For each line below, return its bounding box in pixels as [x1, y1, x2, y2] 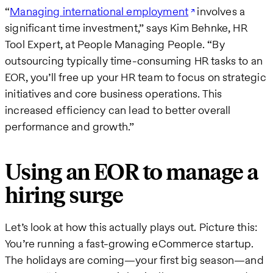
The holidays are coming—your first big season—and [5, 252, 264, 268]
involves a [194, 3, 246, 19]
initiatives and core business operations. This [5, 85, 222, 101]
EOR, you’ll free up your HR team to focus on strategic [5, 69, 266, 85]
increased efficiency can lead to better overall [5, 102, 231, 118]
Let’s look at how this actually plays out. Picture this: [5, 219, 258, 235]
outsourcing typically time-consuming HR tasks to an [5, 52, 263, 68]
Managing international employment [10, 3, 189, 19]
